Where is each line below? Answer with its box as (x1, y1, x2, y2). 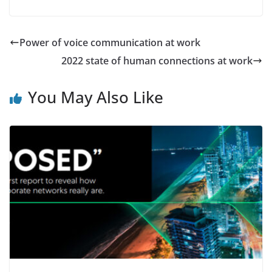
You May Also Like (28, 86, 163, 109)
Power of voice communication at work (19, 36, 200, 50)
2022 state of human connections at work (61, 54, 253, 68)
